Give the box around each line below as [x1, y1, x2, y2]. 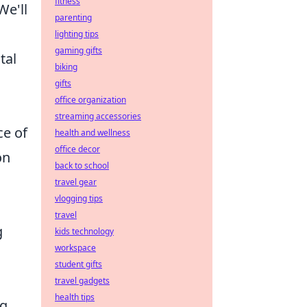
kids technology [55, 225, 114, 237]
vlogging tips [55, 193, 103, 204]
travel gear [55, 176, 97, 188]
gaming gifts [55, 45, 102, 56]
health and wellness [55, 127, 130, 138]
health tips [55, 291, 95, 303]
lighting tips [55, 28, 99, 40]
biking [55, 61, 77, 73]
